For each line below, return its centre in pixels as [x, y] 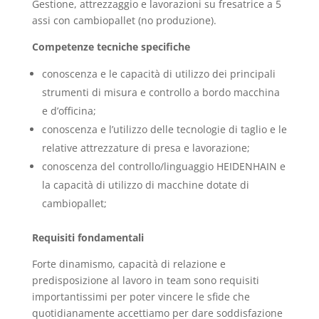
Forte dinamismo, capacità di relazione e [129, 264]
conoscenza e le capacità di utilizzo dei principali [158, 74]
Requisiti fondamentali [88, 237]
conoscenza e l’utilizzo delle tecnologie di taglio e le [164, 129]
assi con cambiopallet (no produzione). [124, 20]
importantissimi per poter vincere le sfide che [141, 297]
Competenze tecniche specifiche [111, 47]
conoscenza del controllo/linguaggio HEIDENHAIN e [163, 166]
